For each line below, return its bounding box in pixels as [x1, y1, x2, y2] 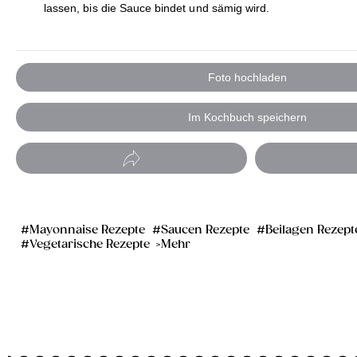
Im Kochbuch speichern [187, 111, 307, 124]
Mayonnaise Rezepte [29, 223, 145, 237]
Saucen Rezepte [161, 223, 249, 237]
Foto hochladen [207, 70, 287, 84]
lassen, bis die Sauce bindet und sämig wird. [44, 2, 270, 15]
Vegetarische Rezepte [29, 237, 150, 252]
